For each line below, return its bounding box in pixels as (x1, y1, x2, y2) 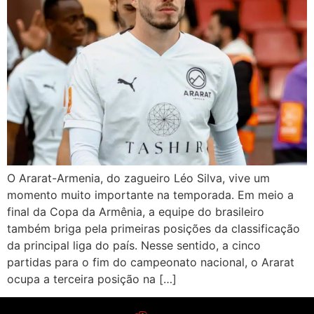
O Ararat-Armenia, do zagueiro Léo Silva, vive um (7, 171, 270, 186)
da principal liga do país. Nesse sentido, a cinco (7, 238, 261, 253)
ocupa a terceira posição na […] (7, 272, 177, 287)
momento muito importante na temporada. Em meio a (7, 188, 294, 203)
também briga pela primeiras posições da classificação (7, 221, 300, 236)
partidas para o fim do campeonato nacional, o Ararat (7, 255, 294, 270)
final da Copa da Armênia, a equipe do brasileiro (7, 205, 264, 219)
